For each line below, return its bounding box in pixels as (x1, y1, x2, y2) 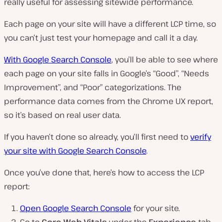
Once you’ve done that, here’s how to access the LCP (4, 167, 204, 178)
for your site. (131, 203, 180, 214)
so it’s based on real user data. (4, 110, 121, 121)
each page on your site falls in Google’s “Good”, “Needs (4, 68, 209, 79)
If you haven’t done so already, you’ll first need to (4, 131, 190, 143)
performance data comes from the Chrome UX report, (4, 96, 213, 107)
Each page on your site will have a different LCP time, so (4, 18, 216, 30)
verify (190, 131, 211, 143)
